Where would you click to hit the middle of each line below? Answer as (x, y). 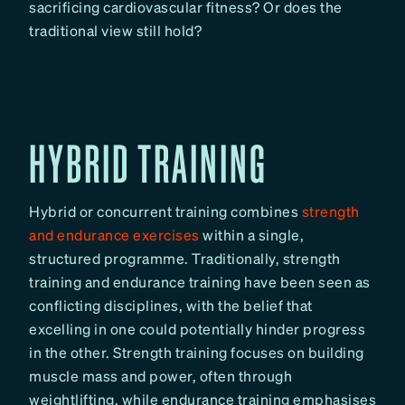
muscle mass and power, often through (160, 376)
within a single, (251, 235)
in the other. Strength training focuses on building (197, 353)
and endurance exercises (114, 235)
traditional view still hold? (115, 30)
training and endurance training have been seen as (200, 282)
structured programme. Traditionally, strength (185, 259)
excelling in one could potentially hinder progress (197, 329)
